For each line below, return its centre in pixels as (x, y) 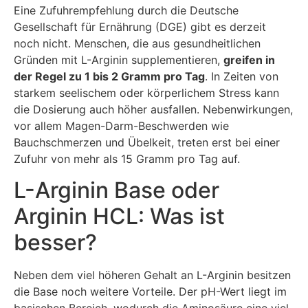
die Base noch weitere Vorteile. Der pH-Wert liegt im (150, 291)
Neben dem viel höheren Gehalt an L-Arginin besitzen (152, 275)
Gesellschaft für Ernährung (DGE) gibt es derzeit (140, 27)
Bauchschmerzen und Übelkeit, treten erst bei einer (147, 143)
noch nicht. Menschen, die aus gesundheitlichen (137, 44)
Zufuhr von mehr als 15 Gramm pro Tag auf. (127, 159)
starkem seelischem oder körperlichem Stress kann (146, 93)
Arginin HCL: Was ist (119, 216)
